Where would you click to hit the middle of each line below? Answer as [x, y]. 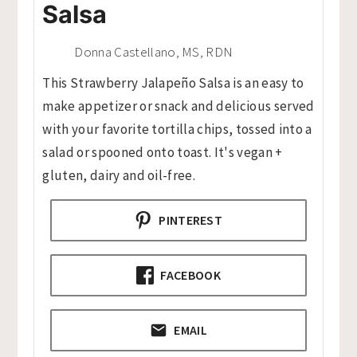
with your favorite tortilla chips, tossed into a [177, 129]
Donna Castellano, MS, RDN [154, 51]
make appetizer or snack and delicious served [178, 106]
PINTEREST [189, 220]
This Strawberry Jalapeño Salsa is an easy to [173, 82]
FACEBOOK [189, 275]
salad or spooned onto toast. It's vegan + [163, 152]
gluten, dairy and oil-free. [119, 175]
